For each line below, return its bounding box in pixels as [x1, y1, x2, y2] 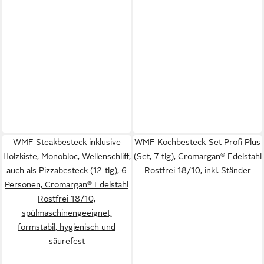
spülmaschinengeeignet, [21, 208, 112, 217]
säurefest [48, 236, 85, 246]
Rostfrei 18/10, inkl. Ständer [144, 166, 251, 175]
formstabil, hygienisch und [18, 222, 115, 232]
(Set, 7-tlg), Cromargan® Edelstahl [133, 151, 262, 161]
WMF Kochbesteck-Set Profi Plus [134, 137, 260, 147]
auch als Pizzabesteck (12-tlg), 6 [6, 166, 127, 175]
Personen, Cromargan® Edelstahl [5, 180, 128, 189]
